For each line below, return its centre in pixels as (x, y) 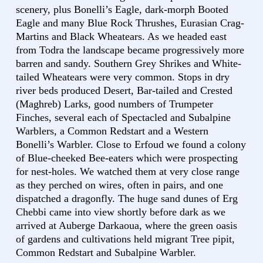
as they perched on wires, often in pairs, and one (119, 185)
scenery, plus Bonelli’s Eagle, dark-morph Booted (122, 10)
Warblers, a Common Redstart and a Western (112, 131)
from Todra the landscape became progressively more (130, 50)
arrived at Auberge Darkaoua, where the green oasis (127, 226)
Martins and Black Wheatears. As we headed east (121, 37)
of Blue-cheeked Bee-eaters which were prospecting (127, 158)
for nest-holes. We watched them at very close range (128, 172)
